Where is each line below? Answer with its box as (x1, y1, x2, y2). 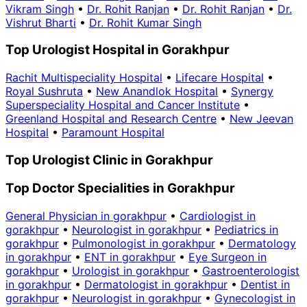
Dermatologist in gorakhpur (84, 278, 228, 292)
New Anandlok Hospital (96, 84, 218, 99)
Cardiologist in (180, 209, 256, 223)
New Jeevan (230, 112, 293, 126)
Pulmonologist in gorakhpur (72, 236, 215, 251)
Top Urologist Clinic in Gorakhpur (5, 151, 213, 168)
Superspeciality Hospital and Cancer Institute (5, 98, 240, 112)
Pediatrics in (214, 223, 278, 237)
